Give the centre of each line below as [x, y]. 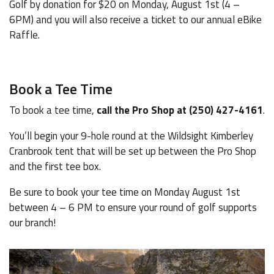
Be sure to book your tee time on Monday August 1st [125, 192]
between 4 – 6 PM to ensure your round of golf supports [133, 207]
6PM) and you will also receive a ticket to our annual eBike [135, 20]
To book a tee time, [53, 110]
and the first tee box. [55, 166]
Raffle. [26, 35]
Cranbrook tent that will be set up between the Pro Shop [133, 151]
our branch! [32, 223]
